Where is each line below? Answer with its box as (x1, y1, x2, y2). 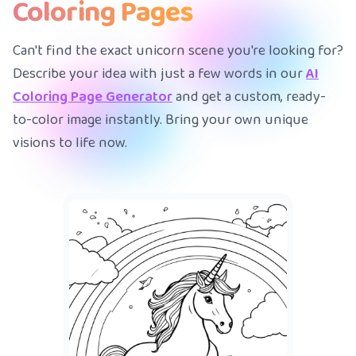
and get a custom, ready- (172, 83, 326, 110)
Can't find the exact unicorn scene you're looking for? (13, 37, 343, 64)
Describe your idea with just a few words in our (13, 60, 306, 87)
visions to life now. (13, 130, 127, 156)
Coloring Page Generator (13, 83, 172, 110)
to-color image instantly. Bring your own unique (13, 106, 308, 133)
